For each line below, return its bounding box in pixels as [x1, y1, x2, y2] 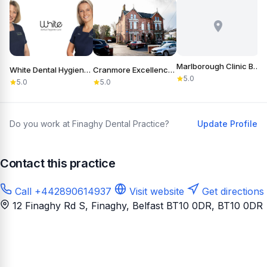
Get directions [199, 185, 264, 197]
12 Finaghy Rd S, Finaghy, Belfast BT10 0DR [13, 199, 212, 212]
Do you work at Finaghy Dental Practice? [10, 118, 169, 129]
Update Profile [197, 118, 257, 129]
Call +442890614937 [12, 185, 111, 197]
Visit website [126, 185, 184, 197]
